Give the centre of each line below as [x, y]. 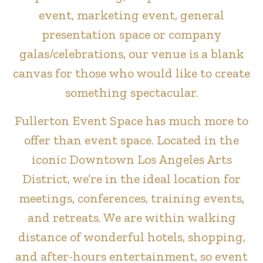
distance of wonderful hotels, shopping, [131, 237]
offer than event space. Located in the [131, 140]
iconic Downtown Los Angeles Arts [131, 159]
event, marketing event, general [131, 15]
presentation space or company [131, 35]
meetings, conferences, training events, [131, 198]
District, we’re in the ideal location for [131, 178]
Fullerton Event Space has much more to [131, 120]
